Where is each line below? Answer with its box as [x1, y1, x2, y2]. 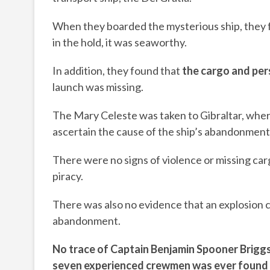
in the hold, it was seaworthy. [52, 36, 187, 49]
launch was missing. [52, 80, 143, 94]
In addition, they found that [52, 64, 182, 78]
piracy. [52, 169, 83, 183]
